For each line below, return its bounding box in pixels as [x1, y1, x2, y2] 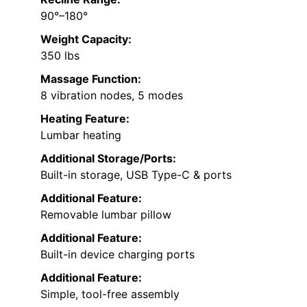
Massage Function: [40, 72, 141, 86]
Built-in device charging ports [40, 247, 195, 262]
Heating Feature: [40, 112, 130, 126]
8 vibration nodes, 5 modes [40, 88, 183, 103]
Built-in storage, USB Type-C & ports [40, 168, 232, 182]
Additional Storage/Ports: [40, 151, 176, 166]
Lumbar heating [40, 128, 121, 143]
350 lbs [40, 49, 79, 63]
